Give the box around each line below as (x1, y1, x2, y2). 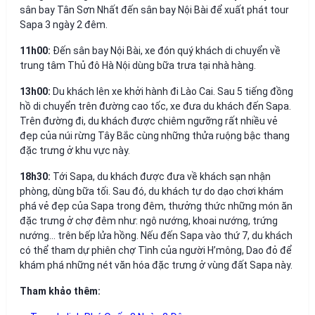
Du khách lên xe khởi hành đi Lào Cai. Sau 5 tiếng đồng (51, 85, 293, 97)
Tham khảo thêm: (20, 285, 101, 297)
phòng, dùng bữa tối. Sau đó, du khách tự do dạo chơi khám (20, 185, 283, 197)
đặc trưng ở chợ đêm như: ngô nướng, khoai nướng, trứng (20, 214, 278, 226)
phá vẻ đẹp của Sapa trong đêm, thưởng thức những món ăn (20, 200, 292, 212)
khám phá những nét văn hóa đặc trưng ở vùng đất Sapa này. (20, 259, 292, 271)
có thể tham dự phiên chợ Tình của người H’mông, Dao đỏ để (20, 244, 292, 256)
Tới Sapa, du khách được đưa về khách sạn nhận (51, 170, 271, 182)
